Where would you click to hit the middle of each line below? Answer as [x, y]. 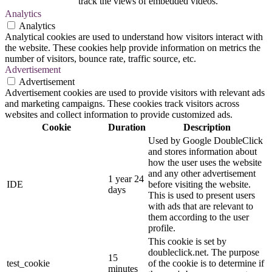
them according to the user [199, 217]
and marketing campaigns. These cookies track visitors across [122, 104]
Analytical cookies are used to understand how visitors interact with [134, 37]
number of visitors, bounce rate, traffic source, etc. [100, 59]
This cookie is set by [187, 242]
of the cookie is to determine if [206, 263]
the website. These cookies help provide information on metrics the [133, 48]
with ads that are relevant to [201, 206]
